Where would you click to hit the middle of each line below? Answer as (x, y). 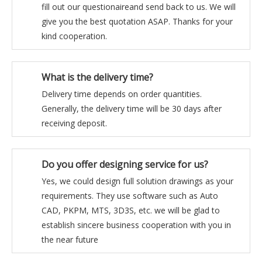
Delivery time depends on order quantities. (122, 94)
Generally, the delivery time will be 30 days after (132, 108)
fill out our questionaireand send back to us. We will (139, 7)
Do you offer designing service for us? (125, 164)
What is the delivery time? (97, 77)
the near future (70, 239)
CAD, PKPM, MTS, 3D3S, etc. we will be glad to (131, 210)
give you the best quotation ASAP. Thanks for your (137, 21)
